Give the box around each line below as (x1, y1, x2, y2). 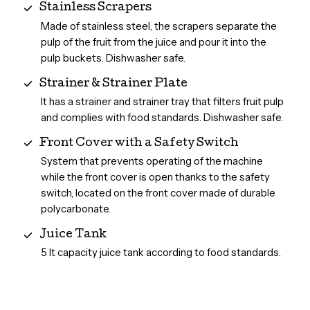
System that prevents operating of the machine (40, 154, 263, 168)
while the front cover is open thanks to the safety (40, 170, 270, 184)
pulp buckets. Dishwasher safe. (40, 51, 185, 64)
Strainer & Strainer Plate (39, 77, 188, 90)
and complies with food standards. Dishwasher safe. (40, 110, 283, 124)
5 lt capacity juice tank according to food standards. (40, 246, 281, 259)
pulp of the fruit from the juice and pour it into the (40, 35, 266, 48)
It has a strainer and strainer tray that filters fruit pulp (40, 94, 284, 108)
